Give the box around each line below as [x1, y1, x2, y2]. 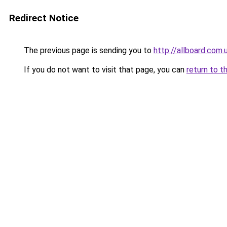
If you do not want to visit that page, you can [22, 65, 186, 74]
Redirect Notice [9, 12, 79, 24]
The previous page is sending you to [22, 46, 154, 55]
